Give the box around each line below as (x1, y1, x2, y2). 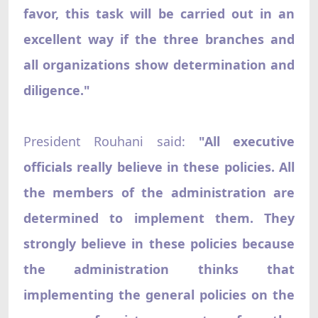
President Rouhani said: (23, 132, 199, 150)
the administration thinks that (23, 260, 295, 278)
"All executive (198, 132, 295, 150)
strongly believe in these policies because (23, 234, 295, 252)
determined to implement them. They (23, 209, 295, 226)
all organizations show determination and (23, 55, 295, 73)
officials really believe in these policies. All (23, 158, 295, 175)
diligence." (23, 81, 90, 99)
